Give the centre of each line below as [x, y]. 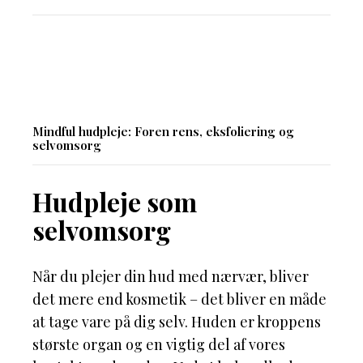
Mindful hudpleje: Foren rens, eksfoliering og [163, 132]
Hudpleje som [115, 201]
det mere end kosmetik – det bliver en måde [179, 299]
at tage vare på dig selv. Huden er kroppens [177, 322]
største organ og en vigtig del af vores [159, 345]
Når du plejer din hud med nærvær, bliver [171, 277]
